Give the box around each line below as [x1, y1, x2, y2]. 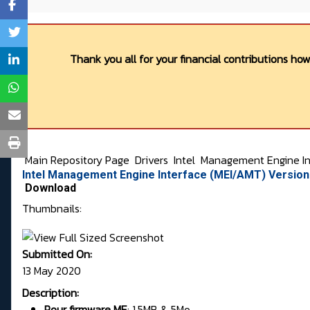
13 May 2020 [22, 262, 81, 280]
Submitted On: [22, 246, 92, 263]
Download [25, 181, 76, 195]
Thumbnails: [22, 200, 82, 217]
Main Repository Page [22, 152, 129, 169]
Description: [22, 284, 79, 302]
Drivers [135, 152, 171, 169]
